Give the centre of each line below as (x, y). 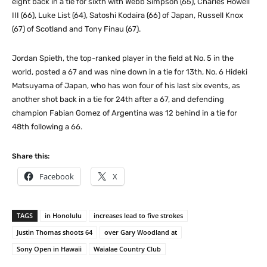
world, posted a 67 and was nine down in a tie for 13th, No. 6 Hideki (130, 72)
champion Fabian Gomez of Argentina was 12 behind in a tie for (125, 113)
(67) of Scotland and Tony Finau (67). (76, 29)
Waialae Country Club (127, 249)
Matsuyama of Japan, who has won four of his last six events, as (126, 85)
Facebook (57, 176)
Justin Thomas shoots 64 (55, 232)
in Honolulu (63, 215)
